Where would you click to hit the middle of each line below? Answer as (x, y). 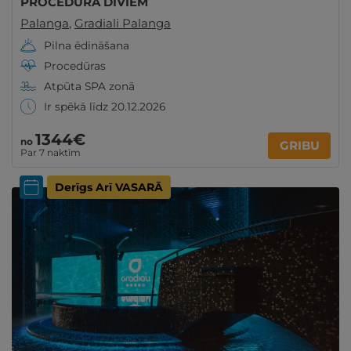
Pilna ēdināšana (87, 45)
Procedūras (75, 66)
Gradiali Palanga (123, 23)
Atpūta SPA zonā (89, 86)
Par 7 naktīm (51, 152)
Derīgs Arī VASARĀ (109, 187)
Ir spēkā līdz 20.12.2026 (105, 107)
